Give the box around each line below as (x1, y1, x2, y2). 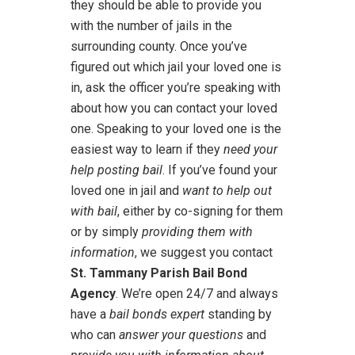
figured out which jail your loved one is (71, 59, 281, 74)
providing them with (142, 224, 253, 239)
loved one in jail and (71, 183, 182, 198)
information (71, 245, 135, 260)
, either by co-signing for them (117, 204, 283, 219)
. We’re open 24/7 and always (116, 286, 278, 301)
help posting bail (71, 162, 162, 177)
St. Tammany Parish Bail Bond (71, 265, 247, 281)
